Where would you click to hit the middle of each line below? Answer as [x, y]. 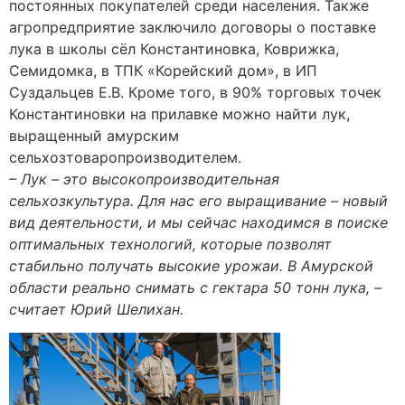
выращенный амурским [94, 135]
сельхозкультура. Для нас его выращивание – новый [198, 200]
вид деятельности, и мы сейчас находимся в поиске [198, 222]
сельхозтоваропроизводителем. [125, 157]
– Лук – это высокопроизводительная [144, 179]
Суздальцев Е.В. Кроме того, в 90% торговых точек [195, 92]
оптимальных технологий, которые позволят [170, 244]
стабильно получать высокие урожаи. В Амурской [191, 265]
